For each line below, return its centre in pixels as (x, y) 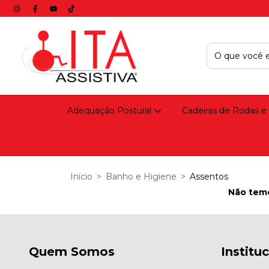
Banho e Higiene (141, 177)
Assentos (209, 177)
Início (81, 177)
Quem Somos (72, 252)
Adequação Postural (111, 110)
